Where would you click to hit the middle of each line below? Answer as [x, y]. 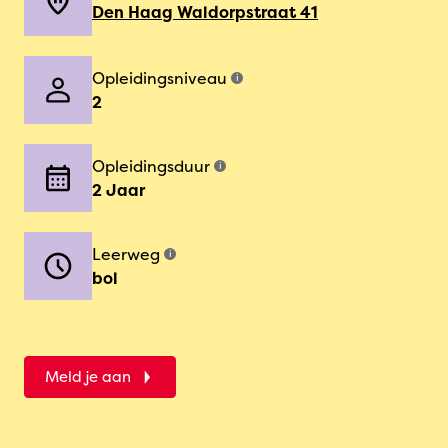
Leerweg [126, 254]
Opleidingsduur [151, 166]
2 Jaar [118, 190]
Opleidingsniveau [159, 78]
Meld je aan [88, 376]
